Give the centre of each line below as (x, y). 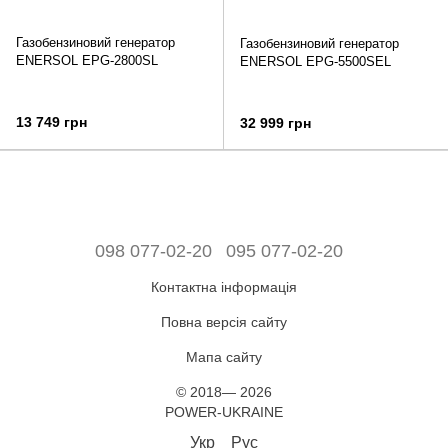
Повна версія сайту (224, 321)
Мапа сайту (224, 356)
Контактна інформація (224, 286)
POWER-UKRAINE (224, 411)
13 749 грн (51, 121)
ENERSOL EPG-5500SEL (315, 61)
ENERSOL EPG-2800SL (87, 60)
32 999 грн (275, 122)
